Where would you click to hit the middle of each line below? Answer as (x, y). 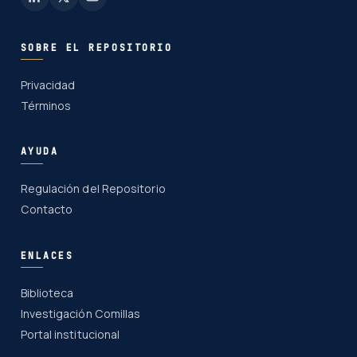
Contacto (47, 210)
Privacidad (48, 84)
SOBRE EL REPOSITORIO (96, 47)
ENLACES (47, 255)
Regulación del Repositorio (93, 189)
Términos (46, 105)
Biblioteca (47, 293)
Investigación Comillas (80, 314)
